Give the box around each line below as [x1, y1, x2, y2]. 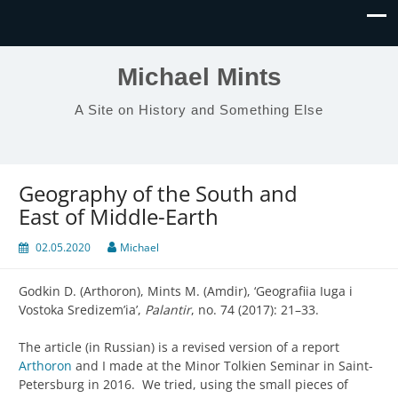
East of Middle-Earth [19, 202, 219, 232]
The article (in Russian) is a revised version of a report [19, 338, 339, 356]
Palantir [145, 301, 191, 319]
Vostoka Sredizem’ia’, [19, 301, 145, 319]
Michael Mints [116, 63, 282, 91]
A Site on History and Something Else [75, 102, 323, 117]
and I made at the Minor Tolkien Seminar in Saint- [72, 357, 373, 375]
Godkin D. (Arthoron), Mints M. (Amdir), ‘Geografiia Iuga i [19, 283, 353, 300]
